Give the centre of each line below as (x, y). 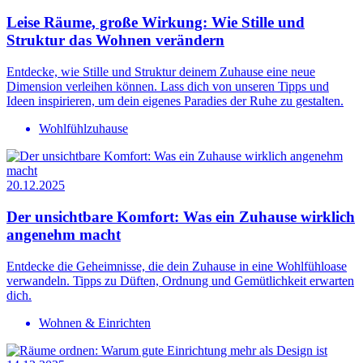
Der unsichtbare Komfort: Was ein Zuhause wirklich (181, 216)
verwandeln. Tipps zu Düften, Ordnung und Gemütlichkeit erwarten (180, 280)
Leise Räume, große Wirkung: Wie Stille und (156, 23)
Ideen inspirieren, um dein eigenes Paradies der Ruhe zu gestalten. (175, 101)
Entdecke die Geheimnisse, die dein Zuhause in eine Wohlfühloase (177, 266)
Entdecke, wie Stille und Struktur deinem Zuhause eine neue (161, 72)
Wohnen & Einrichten (95, 322)
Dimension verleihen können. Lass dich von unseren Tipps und (168, 87)
